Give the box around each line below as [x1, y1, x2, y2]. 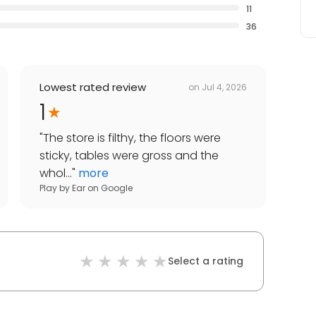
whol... [39, 165, 72, 182]
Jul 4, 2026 [202, 80, 247, 93]
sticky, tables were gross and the [39, 147, 219, 164]
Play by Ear [39, 182, 85, 195]
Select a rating [168, 254, 243, 269]
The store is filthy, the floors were [43, 130, 221, 147]
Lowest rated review [39, 80, 146, 95]
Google [101, 182, 133, 195]
